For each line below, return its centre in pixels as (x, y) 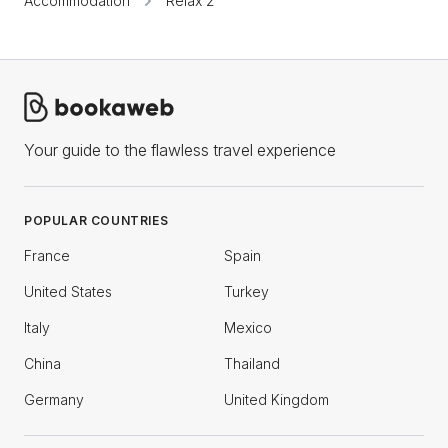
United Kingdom (276, 399)
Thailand (252, 363)
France (47, 255)
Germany (54, 399)
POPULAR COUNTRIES (96, 220)
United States (68, 291)
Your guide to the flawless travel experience (180, 150)
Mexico (248, 327)
